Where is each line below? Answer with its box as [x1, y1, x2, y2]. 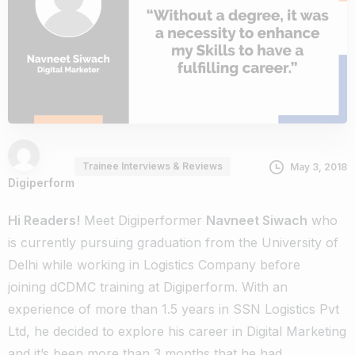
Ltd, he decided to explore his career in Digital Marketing [8, 323, 346, 339]
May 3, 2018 [290, 161, 347, 174]
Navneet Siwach [206, 212, 307, 228]
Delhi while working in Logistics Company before [8, 256, 300, 273]
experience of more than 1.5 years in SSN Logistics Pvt [8, 300, 339, 317]
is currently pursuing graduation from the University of [8, 234, 338, 250]
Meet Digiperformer [84, 212, 206, 228]
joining [8, 278, 50, 295]
